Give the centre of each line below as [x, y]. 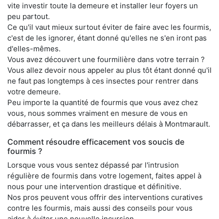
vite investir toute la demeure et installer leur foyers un [103, 6]
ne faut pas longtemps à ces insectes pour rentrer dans [103, 81]
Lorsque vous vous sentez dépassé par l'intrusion [93, 165]
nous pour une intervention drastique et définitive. [94, 187]
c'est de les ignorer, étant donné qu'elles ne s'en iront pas [107, 38]
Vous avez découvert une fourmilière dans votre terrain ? [106, 60]
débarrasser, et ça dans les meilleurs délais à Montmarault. [109, 124]
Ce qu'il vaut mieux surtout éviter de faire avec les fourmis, [109, 27]
